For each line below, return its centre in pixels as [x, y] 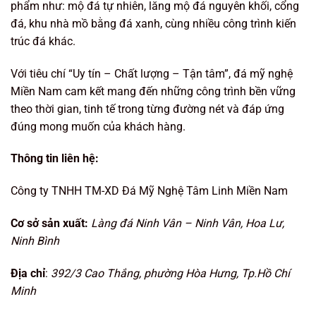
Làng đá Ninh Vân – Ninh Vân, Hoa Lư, [189, 223]
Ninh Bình [35, 241]
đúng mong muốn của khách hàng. [98, 126]
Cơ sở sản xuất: [51, 223]
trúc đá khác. [43, 41]
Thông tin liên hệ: [55, 159]
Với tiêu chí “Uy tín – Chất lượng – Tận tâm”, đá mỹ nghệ [152, 73]
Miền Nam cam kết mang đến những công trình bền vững [153, 91]
